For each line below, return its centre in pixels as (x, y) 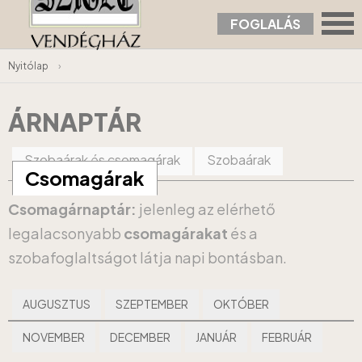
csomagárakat (176, 233)
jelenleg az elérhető (206, 209)
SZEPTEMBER (152, 304)
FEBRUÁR (287, 337)
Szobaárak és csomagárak (102, 160)
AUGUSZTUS (57, 304)
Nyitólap (28, 66)
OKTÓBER (241, 304)
